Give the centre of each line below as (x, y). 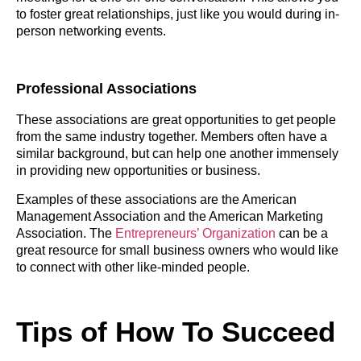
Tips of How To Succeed (176, 332)
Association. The (66, 233)
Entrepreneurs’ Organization (195, 233)
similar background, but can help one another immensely (177, 154)
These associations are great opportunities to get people (176, 120)
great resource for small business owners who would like (177, 250)
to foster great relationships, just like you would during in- (178, 15)
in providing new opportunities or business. (140, 171)
